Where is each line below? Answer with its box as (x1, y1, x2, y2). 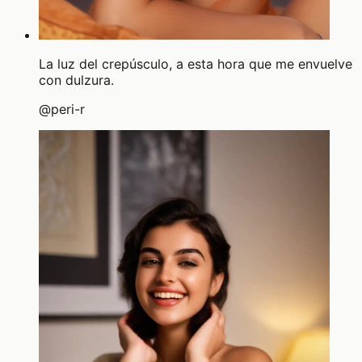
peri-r (51, 100, 85, 117)
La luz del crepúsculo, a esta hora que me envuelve (39, 55, 352, 72)
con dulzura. (39, 71, 114, 88)
